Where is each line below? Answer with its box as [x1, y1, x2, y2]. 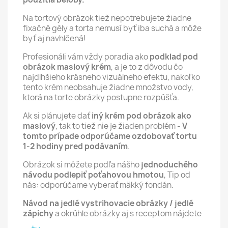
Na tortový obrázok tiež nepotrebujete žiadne [23, 13, 191, 23]
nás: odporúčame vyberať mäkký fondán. [23, 180, 174, 190]
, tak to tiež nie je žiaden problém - [55, 121, 181, 131]
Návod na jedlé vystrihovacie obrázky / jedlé [23, 198, 193, 209]
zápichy [23, 208, 53, 219]
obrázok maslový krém [23, 62, 111, 72]
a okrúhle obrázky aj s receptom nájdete [53, 208, 202, 219]
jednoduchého [139, 159, 198, 170]
